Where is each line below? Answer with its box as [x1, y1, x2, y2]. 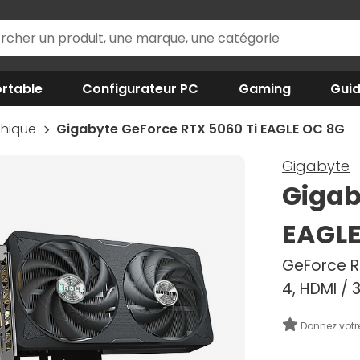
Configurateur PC [82, 79, 199, 98]
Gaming [238, 79, 291, 98]
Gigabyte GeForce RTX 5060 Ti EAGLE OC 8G [55, 120, 345, 138]
